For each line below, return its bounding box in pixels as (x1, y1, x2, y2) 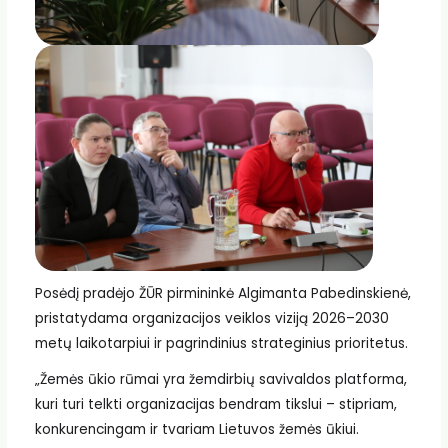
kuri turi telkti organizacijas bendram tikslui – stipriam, (34, 394, 397, 414)
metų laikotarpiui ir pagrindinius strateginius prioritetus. (34, 334, 408, 354)
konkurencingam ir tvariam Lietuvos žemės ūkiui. (34, 419, 359, 439)
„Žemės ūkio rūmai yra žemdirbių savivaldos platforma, (34, 369, 407, 389)
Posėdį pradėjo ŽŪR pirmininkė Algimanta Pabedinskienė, (34, 284, 411, 304)
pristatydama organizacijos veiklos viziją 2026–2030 (34, 309, 389, 329)
